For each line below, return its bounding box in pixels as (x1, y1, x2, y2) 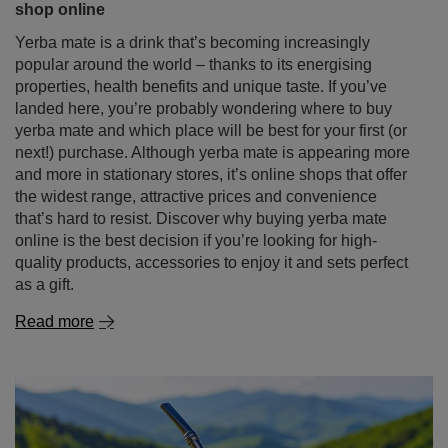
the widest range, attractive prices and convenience (15, 188, 377, 205)
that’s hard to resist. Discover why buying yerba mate (15, 210, 387, 227)
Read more (15, 313, 94, 330)
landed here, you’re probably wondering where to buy (15, 100, 392, 117)
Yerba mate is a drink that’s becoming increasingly (15, 34, 370, 51)
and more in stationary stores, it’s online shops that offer (15, 166, 407, 183)
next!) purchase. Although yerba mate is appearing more (15, 144, 410, 161)
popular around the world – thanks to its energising (15, 56, 372, 73)
